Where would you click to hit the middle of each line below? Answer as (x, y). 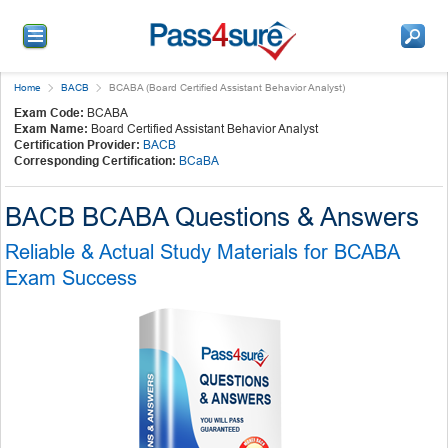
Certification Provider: (77, 144)
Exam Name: (51, 128)
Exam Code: (49, 112)
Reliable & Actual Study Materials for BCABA (202, 251)
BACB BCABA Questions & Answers (212, 216)
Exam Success (71, 277)
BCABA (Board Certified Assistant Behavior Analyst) (227, 87)
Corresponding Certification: (95, 160)
